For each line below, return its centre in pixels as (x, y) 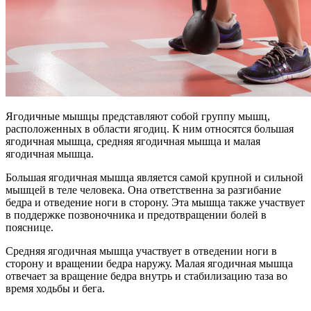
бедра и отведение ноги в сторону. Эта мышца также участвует (155, 203)
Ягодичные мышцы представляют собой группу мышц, (138, 117)
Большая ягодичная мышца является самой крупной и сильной (154, 178)
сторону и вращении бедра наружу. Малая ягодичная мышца (149, 264)
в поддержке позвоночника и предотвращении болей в (136, 215)
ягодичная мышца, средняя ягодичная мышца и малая (133, 142)
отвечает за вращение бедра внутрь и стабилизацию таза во (146, 276)
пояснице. (30, 228)
